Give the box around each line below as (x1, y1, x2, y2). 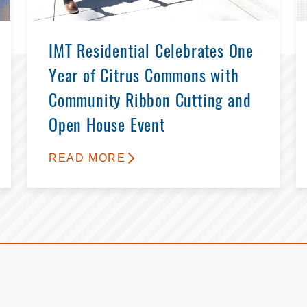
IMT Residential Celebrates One (49, 45, 254, 62)
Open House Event (49, 119, 165, 136)
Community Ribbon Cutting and (49, 94, 251, 111)
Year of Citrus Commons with (49, 69, 239, 86)
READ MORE (49, 151, 126, 164)
